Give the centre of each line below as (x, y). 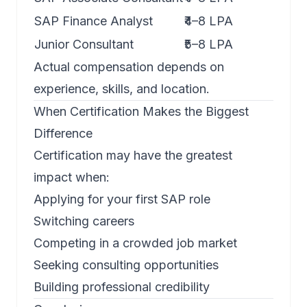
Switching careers (84, 221)
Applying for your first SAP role (122, 199)
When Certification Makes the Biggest (141, 112)
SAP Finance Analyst (94, 21)
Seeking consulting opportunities (126, 265)
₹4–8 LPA (209, 21)
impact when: (72, 177)
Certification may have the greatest (133, 156)
